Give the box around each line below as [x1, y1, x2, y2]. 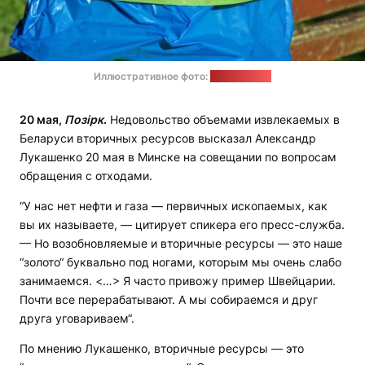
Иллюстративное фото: [94, 70, 210, 83]
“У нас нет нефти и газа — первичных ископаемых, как [20, 199, 328, 213]
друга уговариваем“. [20, 311, 134, 326]
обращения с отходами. [20, 169, 152, 183]
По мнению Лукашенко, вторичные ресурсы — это [20, 341, 304, 356]
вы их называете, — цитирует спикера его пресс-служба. [20, 218, 345, 232]
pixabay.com [210, 70, 271, 83]
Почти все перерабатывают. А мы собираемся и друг [20, 292, 318, 307]
